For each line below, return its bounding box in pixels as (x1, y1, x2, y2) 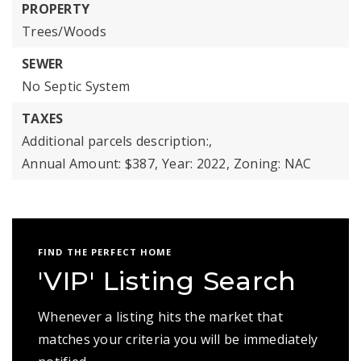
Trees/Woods (22, 23, 106, 40)
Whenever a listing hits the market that (38, 308, 283, 326)
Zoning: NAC (233, 155, 312, 172)
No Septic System (22, 77, 130, 95)
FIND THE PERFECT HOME (38, 246, 172, 258)
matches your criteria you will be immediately (38, 330, 318, 348)
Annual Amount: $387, (22, 155, 158, 172)
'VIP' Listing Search (38, 265, 297, 297)
